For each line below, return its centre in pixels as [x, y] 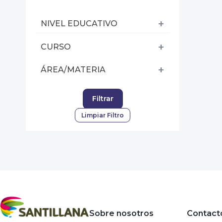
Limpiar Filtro [103, 115]
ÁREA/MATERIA [73, 70]
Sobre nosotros [121, 213]
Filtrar [103, 99]
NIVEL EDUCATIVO [79, 24]
